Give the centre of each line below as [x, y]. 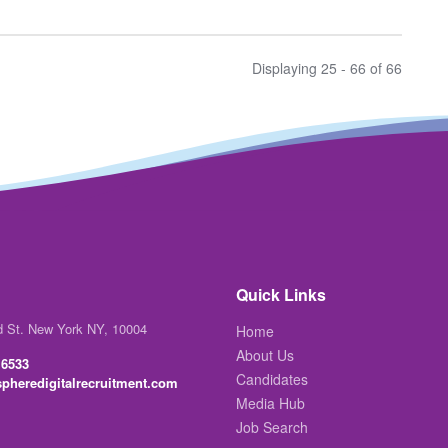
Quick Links [281, 295]
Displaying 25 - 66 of [319, 67]
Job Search [272, 427]
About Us [265, 355]
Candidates [272, 379]
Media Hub [270, 403]
